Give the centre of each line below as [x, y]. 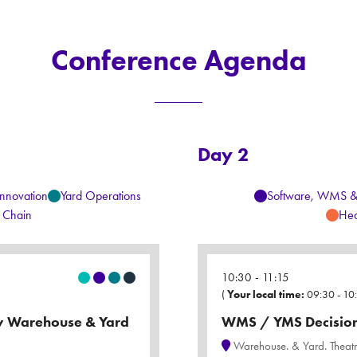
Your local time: [266, 295]
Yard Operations [100, 196]
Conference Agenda [178, 60]
